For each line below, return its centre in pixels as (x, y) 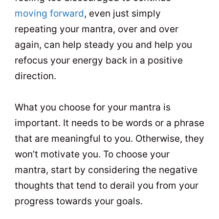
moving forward (49, 13)
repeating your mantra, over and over (97, 29)
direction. (35, 76)
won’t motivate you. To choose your (92, 154)
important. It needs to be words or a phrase (109, 123)
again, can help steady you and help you (103, 44)
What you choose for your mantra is (93, 107)
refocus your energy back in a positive (99, 60)
